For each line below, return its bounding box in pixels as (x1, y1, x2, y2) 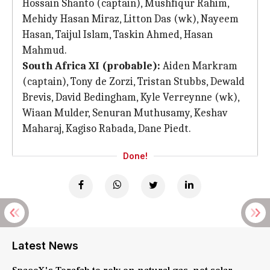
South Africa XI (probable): (22, 60, 160, 72)
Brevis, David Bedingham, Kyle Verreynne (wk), (22, 91, 239, 104)
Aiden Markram (160, 60, 237, 72)
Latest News (12, 239, 78, 252)
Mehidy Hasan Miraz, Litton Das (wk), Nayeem (22, 13, 239, 25)
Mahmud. (22, 44, 67, 57)
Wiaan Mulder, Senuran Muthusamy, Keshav (22, 107, 227, 119)
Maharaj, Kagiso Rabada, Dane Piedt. (22, 122, 191, 135)
